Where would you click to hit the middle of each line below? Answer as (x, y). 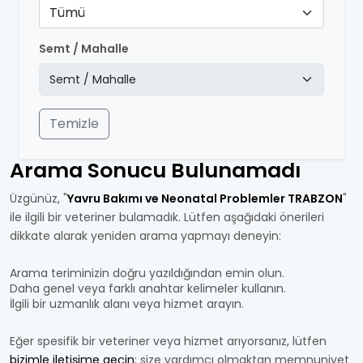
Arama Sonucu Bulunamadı (156, 171)
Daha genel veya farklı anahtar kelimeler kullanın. (148, 288)
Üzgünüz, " (38, 199)
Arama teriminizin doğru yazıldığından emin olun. (147, 273)
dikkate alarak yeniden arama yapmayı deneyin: (145, 236)
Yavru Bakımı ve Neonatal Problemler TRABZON (205, 199)
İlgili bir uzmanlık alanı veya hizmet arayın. (127, 304)
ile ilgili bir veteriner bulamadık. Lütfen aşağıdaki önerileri (167, 217)
